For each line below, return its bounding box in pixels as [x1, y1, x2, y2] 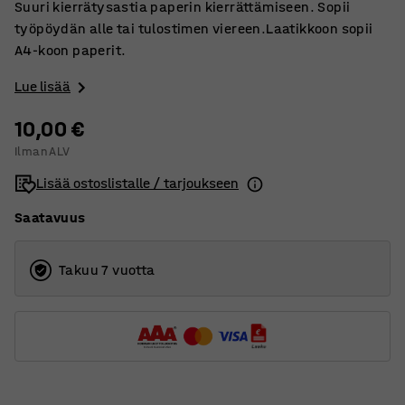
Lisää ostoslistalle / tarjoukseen [36, 174, 239, 193]
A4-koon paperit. [14, 42, 127, 59]
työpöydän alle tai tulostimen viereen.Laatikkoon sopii [14, 20, 373, 37]
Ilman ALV [14, 144, 71, 160]
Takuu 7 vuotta [59, 261, 155, 279]
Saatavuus [14, 209, 86, 227]
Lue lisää [14, 78, 71, 95]
